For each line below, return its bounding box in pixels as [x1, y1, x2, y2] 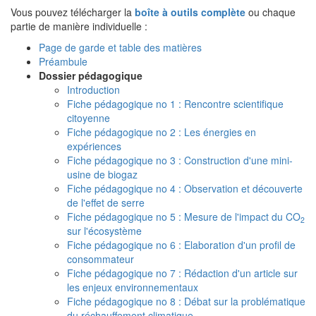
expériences [67, 139, 121, 153]
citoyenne [67, 111, 110, 125]
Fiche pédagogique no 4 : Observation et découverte [67, 181, 303, 195]
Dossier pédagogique [39, 68, 142, 83]
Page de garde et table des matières [39, 40, 202, 54]
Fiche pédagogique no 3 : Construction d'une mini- [67, 153, 293, 167]
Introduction [67, 83, 120, 97]
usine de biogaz [67, 167, 138, 181]
